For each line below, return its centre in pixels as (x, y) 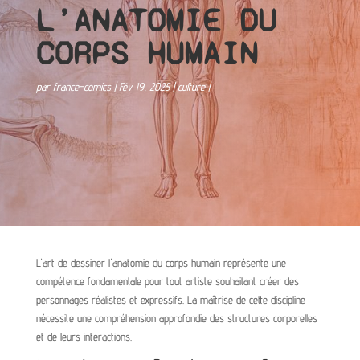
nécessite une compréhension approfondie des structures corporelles (176, 318)
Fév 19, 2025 (144, 87)
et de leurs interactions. (84, 337)
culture (191, 87)
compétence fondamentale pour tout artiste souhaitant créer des (167, 281)
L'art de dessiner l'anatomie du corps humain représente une (161, 263)
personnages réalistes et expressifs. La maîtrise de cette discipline (170, 300)
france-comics (82, 87)
